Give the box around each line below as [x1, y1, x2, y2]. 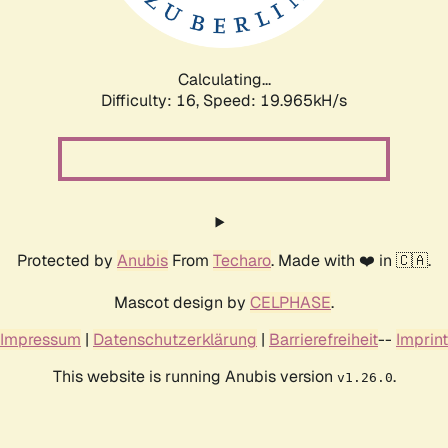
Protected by [17, 249, 117, 271]
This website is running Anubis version [52, 365, 337, 387]
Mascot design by [114, 291, 250, 313]
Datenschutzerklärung [93, 328, 257, 350]
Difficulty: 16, [101, 89, 203, 111]
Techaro [213, 249, 271, 271]
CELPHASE [250, 291, 331, 313]
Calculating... [177, 68, 271, 90]
